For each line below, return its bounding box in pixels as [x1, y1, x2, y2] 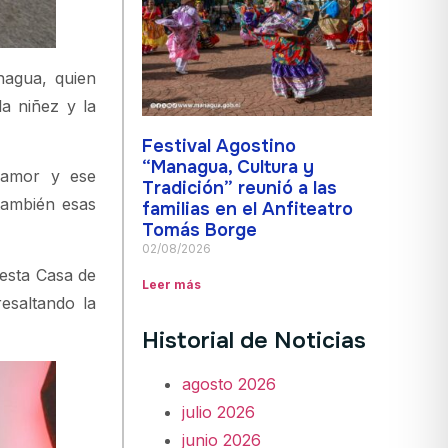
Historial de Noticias [142, 325, 367, 355]
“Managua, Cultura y [142, 155, 315, 178]
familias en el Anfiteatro [142, 197, 354, 220]
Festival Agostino [142, 134, 297, 157]
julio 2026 [182, 401, 256, 422]
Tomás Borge [142, 218, 258, 241]
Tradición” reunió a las [142, 176, 338, 199]
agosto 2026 [182, 373, 277, 394]
